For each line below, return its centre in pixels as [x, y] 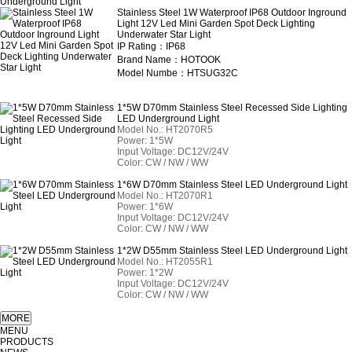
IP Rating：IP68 [152, 46]
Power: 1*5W [145, 141]
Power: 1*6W [145, 207]
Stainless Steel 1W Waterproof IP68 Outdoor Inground [232, 13]
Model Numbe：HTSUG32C [178, 73]
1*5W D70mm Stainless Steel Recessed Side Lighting [233, 108]
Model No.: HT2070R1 [165, 196]
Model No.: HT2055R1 [165, 262]
